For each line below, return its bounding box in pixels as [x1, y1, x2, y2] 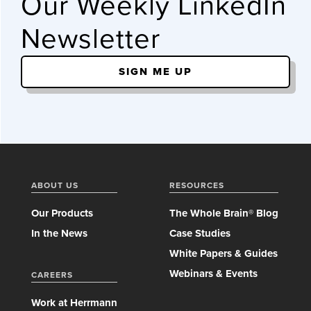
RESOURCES [169, 180, 224, 190]
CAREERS [31, 270, 73, 280]
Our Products [31, 207, 93, 219]
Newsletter [21, 22, 160, 56]
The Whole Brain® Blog [169, 207, 278, 219]
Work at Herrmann [31, 296, 117, 309]
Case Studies [169, 227, 230, 239]
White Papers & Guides [169, 247, 278, 260]
